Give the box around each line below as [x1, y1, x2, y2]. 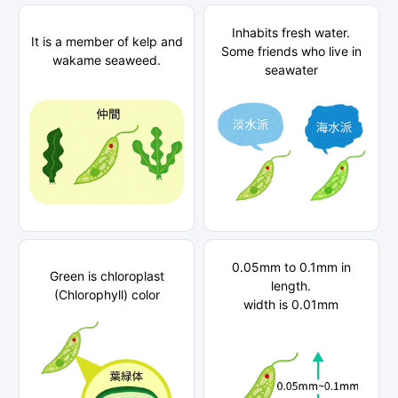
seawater [264, 61, 318, 77]
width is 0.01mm [243, 296, 339, 312]
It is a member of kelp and [30, 34, 183, 50]
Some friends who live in [220, 43, 362, 59]
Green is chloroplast [49, 268, 164, 284]
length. [271, 277, 312, 293]
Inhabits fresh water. [232, 24, 351, 40]
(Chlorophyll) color [53, 287, 160, 303]
